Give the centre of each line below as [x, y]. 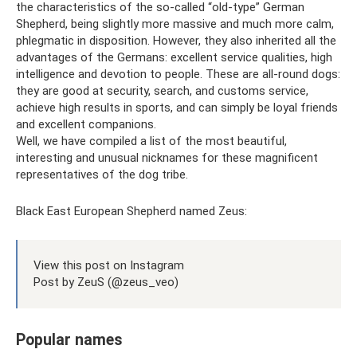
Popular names [69, 340]
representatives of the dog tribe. [102, 175]
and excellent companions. [86, 124]
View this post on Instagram [109, 265]
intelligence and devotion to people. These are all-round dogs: [178, 74]
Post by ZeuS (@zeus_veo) [106, 282]
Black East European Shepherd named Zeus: [131, 211]
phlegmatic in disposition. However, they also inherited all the [176, 41]
